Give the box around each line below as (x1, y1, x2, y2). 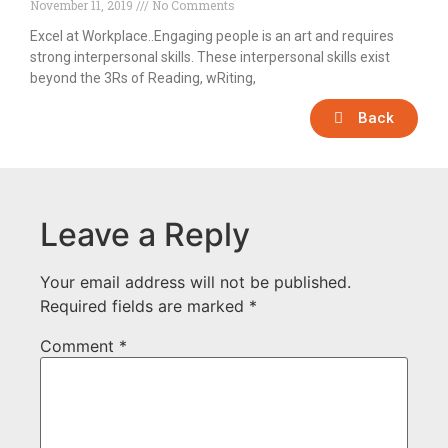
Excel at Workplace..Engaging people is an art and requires (30, 28, 394, 45)
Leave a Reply (40, 215, 250, 255)
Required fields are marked (40, 296, 249, 317)
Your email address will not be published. (40, 272, 351, 293)
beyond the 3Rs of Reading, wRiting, (30, 70, 256, 87)
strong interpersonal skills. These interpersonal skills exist (30, 49, 390, 66)
